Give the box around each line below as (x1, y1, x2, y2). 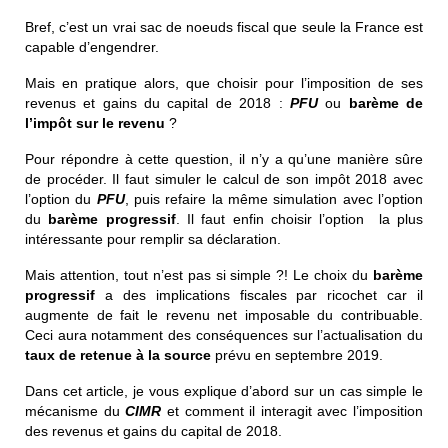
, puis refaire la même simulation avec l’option (124, 190, 424, 207)
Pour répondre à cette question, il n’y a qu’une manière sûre (25, 150, 423, 167)
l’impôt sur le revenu (25, 114, 165, 131)
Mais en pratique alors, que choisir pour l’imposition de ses (25, 74, 423, 91)
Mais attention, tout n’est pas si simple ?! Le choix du (25, 266, 373, 283)
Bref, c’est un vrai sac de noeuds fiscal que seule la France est (25, 18, 423, 35)
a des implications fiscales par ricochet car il (95, 286, 423, 303)
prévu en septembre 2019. (211, 346, 383, 363)
